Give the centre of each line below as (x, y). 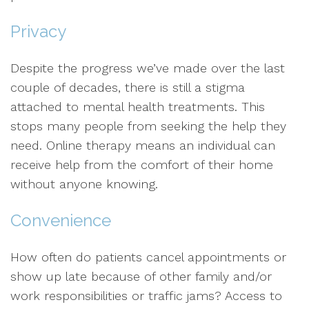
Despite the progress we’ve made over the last (148, 68)
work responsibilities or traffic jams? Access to (146, 296)
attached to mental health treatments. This (138, 107)
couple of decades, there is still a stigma (128, 87)
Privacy (38, 31)
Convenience (61, 220)
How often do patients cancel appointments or (148, 257)
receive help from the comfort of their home (142, 165)
